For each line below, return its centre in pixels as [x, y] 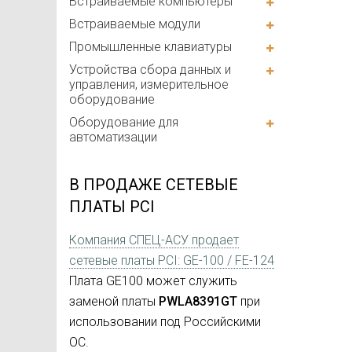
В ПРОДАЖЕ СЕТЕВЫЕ [154, 185]
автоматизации [113, 137]
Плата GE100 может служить [153, 281]
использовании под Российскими [165, 322]
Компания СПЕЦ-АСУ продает [154, 240]
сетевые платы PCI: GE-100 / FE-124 [172, 261]
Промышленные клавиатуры [150, 47]
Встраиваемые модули [135, 24]
